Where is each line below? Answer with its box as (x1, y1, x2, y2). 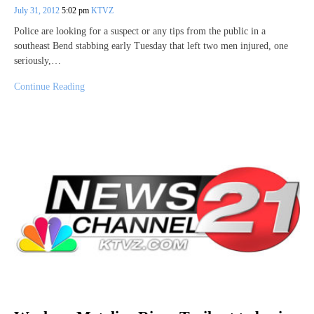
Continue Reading (14, 81, 85, 93)
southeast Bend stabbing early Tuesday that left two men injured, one (14, 41, 288, 52)
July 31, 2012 (14, 6, 62, 16)
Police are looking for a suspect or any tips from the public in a (14, 26, 266, 37)
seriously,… (14, 55, 61, 67)
